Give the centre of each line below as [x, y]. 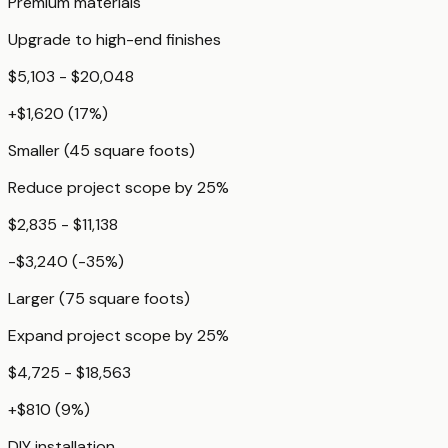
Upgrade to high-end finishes [114, 40]
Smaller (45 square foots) [101, 151]
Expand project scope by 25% [118, 336]
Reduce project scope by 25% [118, 188]
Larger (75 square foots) [99, 299]
